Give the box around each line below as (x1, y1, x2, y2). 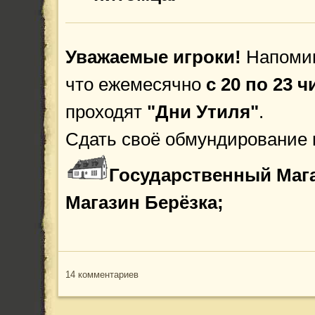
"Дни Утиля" (147, 101, 259, 122)
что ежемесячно (65, 74, 206, 95)
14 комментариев (65, 269, 139, 280)
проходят (65, 101, 147, 122)
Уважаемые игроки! (65, 46, 246, 67)
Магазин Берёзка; (65, 192, 224, 213)
